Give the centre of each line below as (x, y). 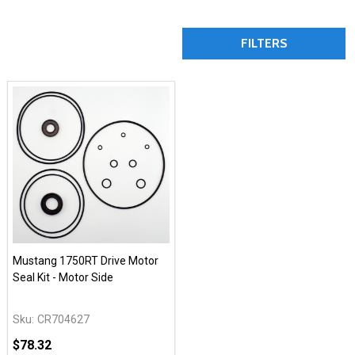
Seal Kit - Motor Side (63, 278)
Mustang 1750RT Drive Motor (86, 261)
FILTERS (264, 44)
